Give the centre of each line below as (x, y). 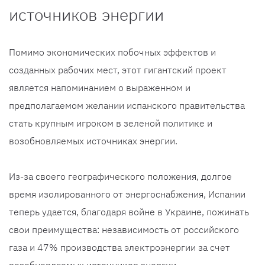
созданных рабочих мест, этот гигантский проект (118, 70)
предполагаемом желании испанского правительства (127, 106)
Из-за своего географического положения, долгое (120, 177)
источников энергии (86, 15)
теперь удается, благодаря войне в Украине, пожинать (129, 212)
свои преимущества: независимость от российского (124, 230)
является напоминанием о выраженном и (100, 88)
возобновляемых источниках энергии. (93, 141)
